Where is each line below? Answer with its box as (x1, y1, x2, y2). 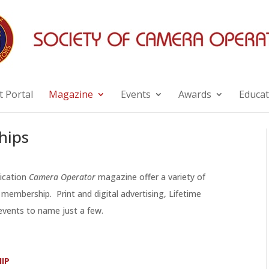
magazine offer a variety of (95, 171, 206, 183)
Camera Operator (29, 171, 96, 183)
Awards (178, 88, 211, 101)
